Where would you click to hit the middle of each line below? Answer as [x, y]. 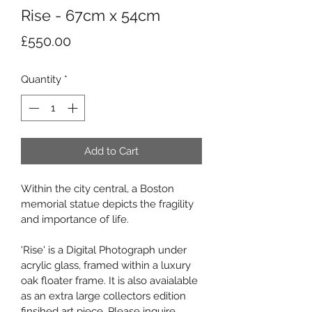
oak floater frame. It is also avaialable [111, 281]
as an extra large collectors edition [105, 296]
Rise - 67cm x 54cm [91, 15]
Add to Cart [111, 151]
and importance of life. [75, 220]
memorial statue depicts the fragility [109, 204]
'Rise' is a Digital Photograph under [105, 250]
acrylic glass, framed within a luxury [107, 266]
